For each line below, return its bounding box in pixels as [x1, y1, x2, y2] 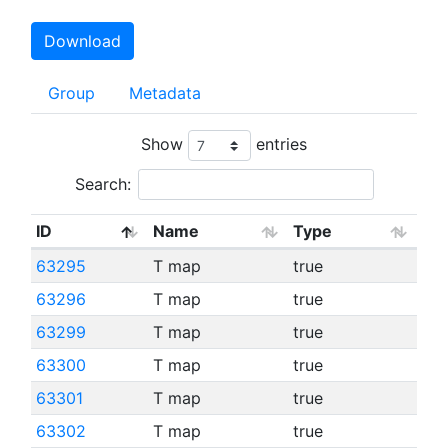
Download [44, 31, 121, 51]
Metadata [129, 83, 201, 103]
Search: [74, 174, 131, 194]
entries [251, 133, 307, 154]
